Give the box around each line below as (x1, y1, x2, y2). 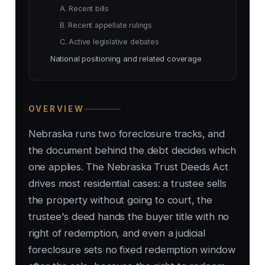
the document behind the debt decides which (28, 144, 236, 157)
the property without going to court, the (28, 194, 212, 206)
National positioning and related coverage (50, 54, 202, 64)
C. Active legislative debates (59, 37, 159, 47)
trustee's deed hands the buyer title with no (28, 211, 230, 223)
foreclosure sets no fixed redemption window (28, 244, 236, 256)
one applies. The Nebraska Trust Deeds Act (28, 161, 228, 173)
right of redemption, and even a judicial (28, 227, 205, 240)
